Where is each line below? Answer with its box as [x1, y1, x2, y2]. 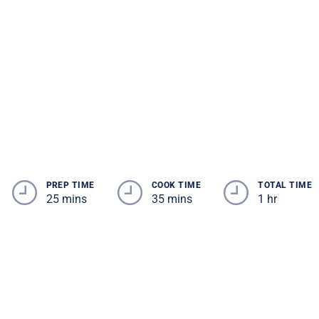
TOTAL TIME [258, 180, 312, 191]
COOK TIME [151, 180, 202, 191]
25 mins [46, 192, 87, 206]
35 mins [151, 192, 192, 206]
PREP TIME [46, 180, 95, 191]
